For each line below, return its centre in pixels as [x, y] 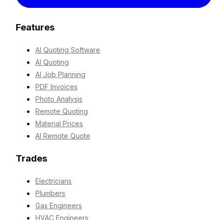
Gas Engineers [59, 205]
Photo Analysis [59, 99]
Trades [31, 158]
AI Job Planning [60, 75]
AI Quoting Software [68, 50]
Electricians [54, 181]
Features [35, 27]
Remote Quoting [62, 111]
